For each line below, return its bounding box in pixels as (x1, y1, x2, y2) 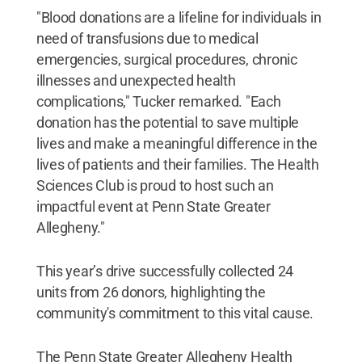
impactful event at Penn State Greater (36, 197, 271, 215)
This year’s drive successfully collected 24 (36, 262, 294, 280)
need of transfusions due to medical (36, 29, 259, 47)
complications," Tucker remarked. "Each (36, 92, 281, 110)
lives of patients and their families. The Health (36, 155, 319, 173)
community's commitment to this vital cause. (36, 304, 314, 322)
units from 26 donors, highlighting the (36, 283, 266, 301)
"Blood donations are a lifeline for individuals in (36, 8, 322, 26)
